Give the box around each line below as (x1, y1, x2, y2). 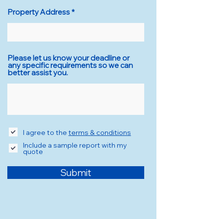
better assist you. (8, 68, 68, 77)
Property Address (8, 7, 70, 17)
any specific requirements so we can (8, 61, 133, 70)
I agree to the (23, 128, 68, 136)
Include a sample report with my (23, 141, 127, 149)
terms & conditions (68, 128, 131, 136)
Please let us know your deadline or (8, 53, 130, 63)
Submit (60, 167, 91, 178)
